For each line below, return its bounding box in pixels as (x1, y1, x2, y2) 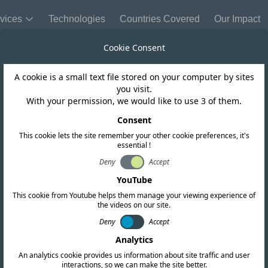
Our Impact (214, 14, 260, 24)
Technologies (48, 14, 105, 24)
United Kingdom (92, 82, 176, 94)
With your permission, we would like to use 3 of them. (26, 95, 242, 106)
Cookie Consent (103, 42, 165, 53)
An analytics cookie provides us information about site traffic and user (18, 250, 250, 260)
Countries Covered (120, 14, 200, 24)
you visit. (116, 83, 152, 95)
